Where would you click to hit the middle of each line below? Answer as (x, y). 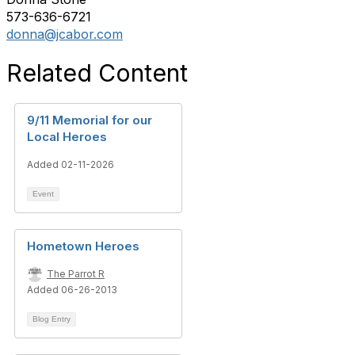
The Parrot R (76, 274)
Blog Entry (52, 319)
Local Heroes (67, 137)
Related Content (97, 73)
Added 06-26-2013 (72, 290)
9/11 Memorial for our (90, 120)
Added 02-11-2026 (71, 164)
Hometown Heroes (83, 246)
